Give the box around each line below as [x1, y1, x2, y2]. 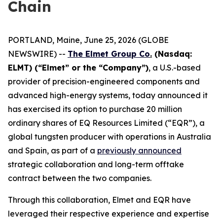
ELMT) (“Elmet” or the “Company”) [8, 63, 148, 73]
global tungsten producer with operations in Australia [8, 132, 211, 142]
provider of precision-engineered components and [8, 76, 200, 86]
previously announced [97, 146, 182, 155]
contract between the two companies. [8, 173, 151, 183]
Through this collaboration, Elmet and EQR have [8, 195, 191, 205]
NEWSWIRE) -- [8, 49, 68, 59]
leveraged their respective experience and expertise [8, 209, 209, 219]
